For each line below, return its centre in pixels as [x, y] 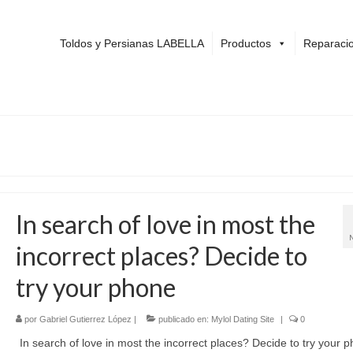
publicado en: [183, 319]
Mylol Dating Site [242, 319]
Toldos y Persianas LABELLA [132, 43]
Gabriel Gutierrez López [85, 319]
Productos [245, 43]
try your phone [95, 287]
